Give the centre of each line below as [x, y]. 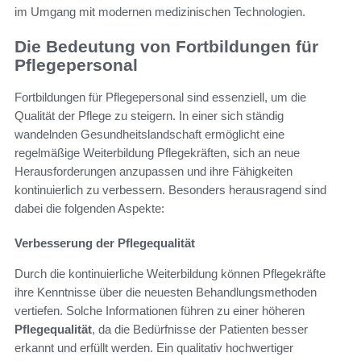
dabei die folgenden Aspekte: [89, 208]
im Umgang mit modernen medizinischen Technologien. [160, 11]
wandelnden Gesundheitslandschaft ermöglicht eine [149, 134]
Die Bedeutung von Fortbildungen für [166, 46]
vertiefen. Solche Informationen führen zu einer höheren [160, 310]
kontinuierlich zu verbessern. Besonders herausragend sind [170, 189]
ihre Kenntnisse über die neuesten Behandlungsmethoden [166, 292]
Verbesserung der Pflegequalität [105, 243]
